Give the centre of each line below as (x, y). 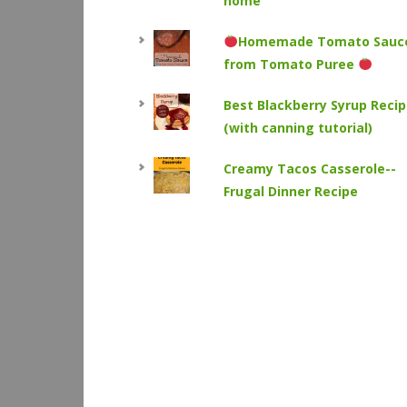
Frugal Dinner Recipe (290, 191)
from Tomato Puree (290, 64)
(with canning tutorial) (298, 128)
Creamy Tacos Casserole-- (309, 169)
